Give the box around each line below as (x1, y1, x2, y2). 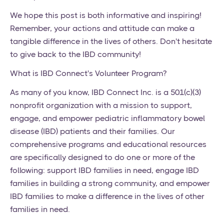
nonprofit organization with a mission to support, (10, 100, 192, 110)
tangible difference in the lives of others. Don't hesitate (10, 36, 212, 46)
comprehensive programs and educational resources (10, 139, 206, 149)
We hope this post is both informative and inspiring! (10, 10, 201, 20)
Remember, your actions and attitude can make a (10, 23, 194, 33)
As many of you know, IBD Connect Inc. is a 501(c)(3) (10, 87, 201, 97)
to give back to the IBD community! (10, 49, 141, 59)
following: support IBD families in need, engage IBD (10, 165, 199, 175)
